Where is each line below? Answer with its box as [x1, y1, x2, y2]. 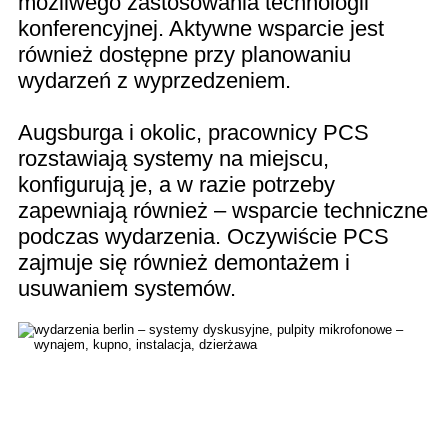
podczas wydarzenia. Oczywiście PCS [18, 224, 389, 250]
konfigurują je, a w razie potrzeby [18, 172, 335, 198]
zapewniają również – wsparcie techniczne [18, 198, 428, 224]
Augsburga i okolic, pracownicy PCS [18, 120, 369, 146]
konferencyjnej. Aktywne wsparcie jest [18, 16, 384, 42]
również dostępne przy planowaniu [18, 42, 351, 68]
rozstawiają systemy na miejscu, [18, 146, 329, 172]
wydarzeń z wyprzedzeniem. [18, 68, 291, 94]
